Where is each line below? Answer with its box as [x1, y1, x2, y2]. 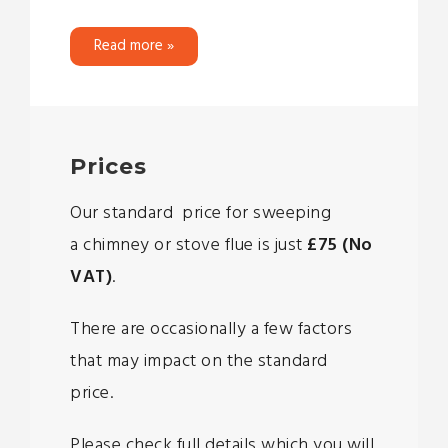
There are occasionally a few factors [70, 314, 352, 344]
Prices [70, 152, 147, 180]
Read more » [94, 33, 174, 58]
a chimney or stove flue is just [70, 230, 307, 260]
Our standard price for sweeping [70, 198, 331, 228]
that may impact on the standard [70, 346, 328, 376]
